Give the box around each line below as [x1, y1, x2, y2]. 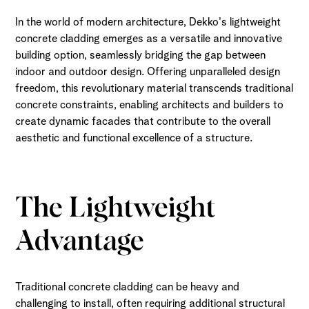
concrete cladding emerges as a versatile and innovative [15, 32, 283, 45]
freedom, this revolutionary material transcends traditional [15, 81, 294, 94]
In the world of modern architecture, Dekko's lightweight [15, 15, 281, 28]
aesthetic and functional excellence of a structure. [15, 131, 253, 144]
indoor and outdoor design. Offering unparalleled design [15, 65, 281, 78]
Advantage [15, 224, 145, 256]
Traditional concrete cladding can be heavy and [15, 280, 240, 293]
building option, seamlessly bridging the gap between [15, 48, 266, 61]
